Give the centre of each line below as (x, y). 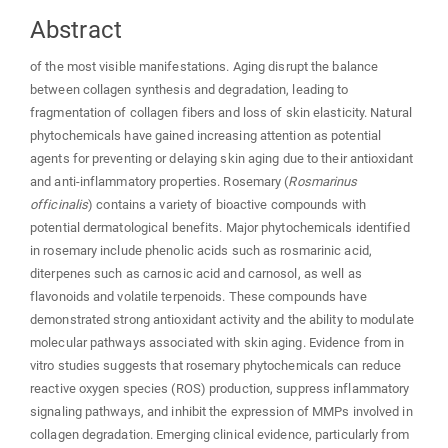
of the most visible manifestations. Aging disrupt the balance (204, 66)
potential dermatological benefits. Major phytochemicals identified (220, 227)
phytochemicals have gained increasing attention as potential (206, 135)
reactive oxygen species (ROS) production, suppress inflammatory (220, 388)
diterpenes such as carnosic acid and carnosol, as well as (196, 273)
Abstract (76, 30)
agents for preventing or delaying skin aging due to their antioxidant (221, 158)
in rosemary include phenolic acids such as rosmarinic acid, (201, 250)
